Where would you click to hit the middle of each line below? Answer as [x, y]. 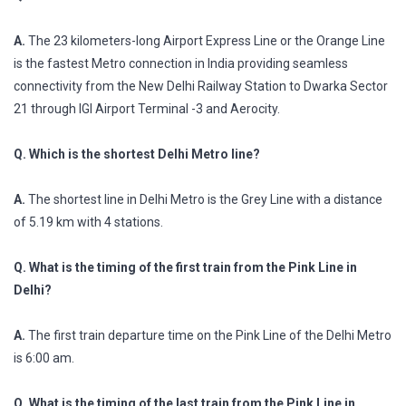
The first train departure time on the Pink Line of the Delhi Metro [208, 335]
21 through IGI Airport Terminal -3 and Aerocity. [147, 108]
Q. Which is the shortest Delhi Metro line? [137, 154]
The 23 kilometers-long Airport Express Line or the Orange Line [205, 40]
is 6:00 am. [44, 358]
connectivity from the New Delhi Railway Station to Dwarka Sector [201, 86]
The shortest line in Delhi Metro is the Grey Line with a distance [204, 199]
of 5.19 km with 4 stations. [88, 222]
